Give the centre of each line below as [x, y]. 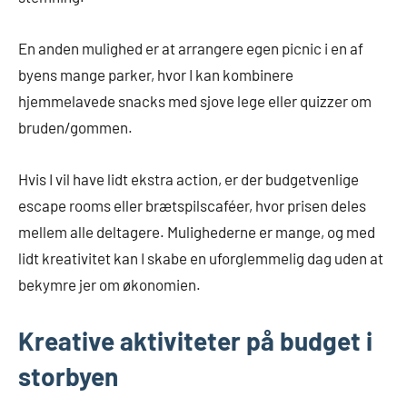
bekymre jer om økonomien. [109, 285]
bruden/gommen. [75, 128]
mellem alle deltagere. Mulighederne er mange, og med [197, 232]
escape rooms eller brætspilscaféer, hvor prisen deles [192, 206]
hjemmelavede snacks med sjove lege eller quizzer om [195, 101]
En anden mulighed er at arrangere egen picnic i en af [191, 49]
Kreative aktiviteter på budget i [195, 341]
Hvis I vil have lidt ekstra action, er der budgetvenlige [189, 179]
